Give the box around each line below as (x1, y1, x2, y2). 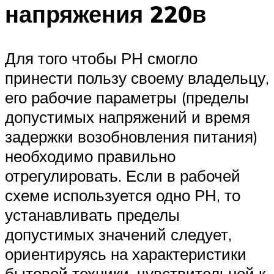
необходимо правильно (5, 146, 176, 166)
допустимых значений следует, (5, 224, 232, 244)
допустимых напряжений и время (5, 106, 250, 127)
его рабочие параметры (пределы (5, 87, 249, 107)
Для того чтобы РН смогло (5, 48, 198, 68)
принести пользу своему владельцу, (5, 67, 269, 87)
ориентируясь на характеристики (5, 243, 246, 264)
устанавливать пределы (5, 204, 180, 224)
